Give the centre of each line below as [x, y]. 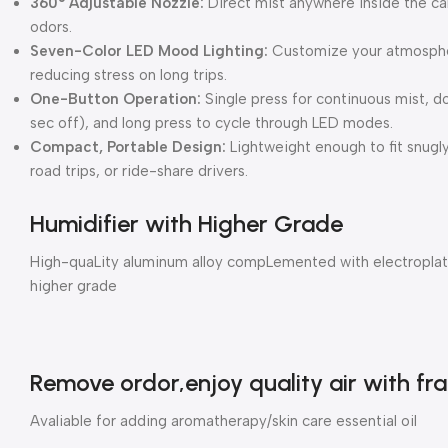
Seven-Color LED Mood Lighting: [149, 50]
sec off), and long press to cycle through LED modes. [211, 122]
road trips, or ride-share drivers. [139, 170]
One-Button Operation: [115, 98]
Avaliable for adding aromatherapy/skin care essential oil [223, 420]
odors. [51, 26]
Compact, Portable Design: [128, 146]
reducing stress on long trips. [128, 74]
